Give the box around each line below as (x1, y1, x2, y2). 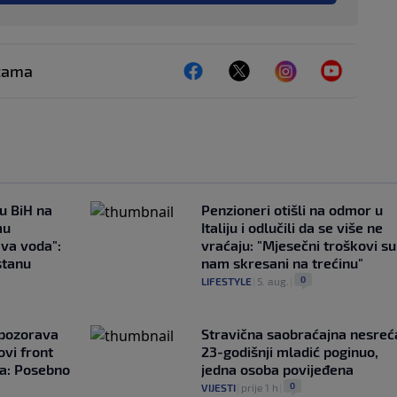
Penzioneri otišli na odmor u (200, 201, 383, 219)
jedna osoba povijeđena (200, 361, 354, 378)
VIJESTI (200, 381, 236, 394)
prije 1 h (240, 381, 278, 394)
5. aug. (256, 275, 289, 288)
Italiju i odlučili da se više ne (200, 219, 383, 237)
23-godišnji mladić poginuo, (200, 343, 378, 361)
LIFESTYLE (200, 275, 252, 288)
